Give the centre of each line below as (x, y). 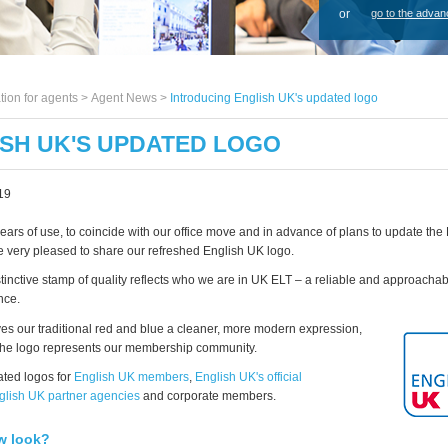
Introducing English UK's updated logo (274, 98)
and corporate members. (208, 396)
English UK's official (248, 377)
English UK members (131, 377)
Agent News (124, 98)
